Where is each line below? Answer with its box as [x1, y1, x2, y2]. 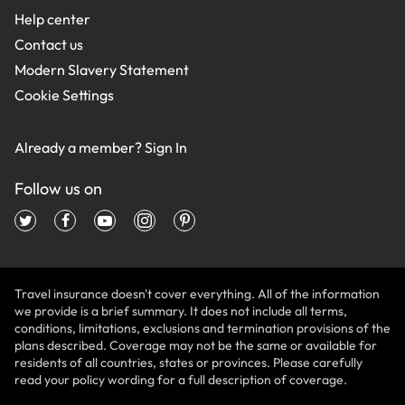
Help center [14, 10, 90, 29]
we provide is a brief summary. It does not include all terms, [14, 303, 347, 320]
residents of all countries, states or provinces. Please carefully [14, 354, 363, 372]
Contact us [14, 35, 83, 54]
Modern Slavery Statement [14, 61, 189, 80]
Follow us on [14, 178, 102, 200]
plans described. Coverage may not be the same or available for [14, 337, 377, 354]
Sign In [145, 138, 187, 157]
